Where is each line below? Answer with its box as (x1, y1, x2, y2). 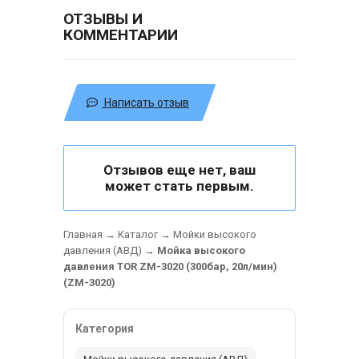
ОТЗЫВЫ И (63, 9, 143, 28)
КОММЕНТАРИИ (63, 25, 178, 44)
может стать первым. (105, 177, 254, 194)
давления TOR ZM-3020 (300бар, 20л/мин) (63, 260, 277, 272)
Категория (75, 321, 134, 335)
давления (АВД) (63, 244, 142, 256)
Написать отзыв (102, 95, 189, 109)
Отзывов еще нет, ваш (103, 161, 256, 178)
